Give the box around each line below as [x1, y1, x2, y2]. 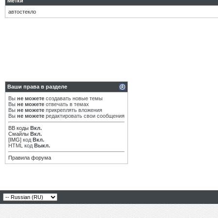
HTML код [8, 143, 34, 148]
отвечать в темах [44, 101, 89, 107]
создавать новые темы [44, 95, 103, 101]
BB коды [8, 125, 29, 131]
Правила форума [8, 155, 51, 161]
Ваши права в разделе [7, 84, 67, 90]
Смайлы [8, 131, 29, 137]
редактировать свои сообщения [44, 113, 125, 119]
